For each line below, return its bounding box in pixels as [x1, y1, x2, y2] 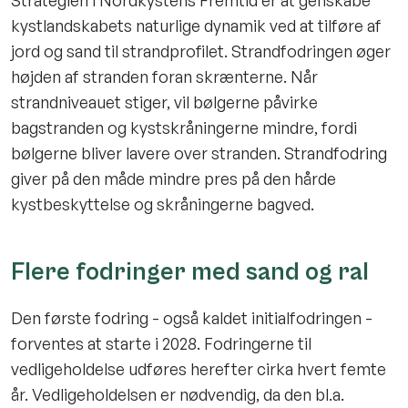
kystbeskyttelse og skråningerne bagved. [11, 193, 318, 214]
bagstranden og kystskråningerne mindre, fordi [11, 117, 357, 138]
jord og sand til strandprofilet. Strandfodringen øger [11, 40, 391, 61]
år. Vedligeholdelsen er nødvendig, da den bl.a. [11, 383, 344, 404]
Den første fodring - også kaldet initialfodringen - [11, 307, 372, 328]
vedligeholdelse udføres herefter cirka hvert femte [11, 358, 386, 379]
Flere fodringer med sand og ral [11, 258, 374, 288]
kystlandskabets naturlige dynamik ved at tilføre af [11, 15, 382, 36]
